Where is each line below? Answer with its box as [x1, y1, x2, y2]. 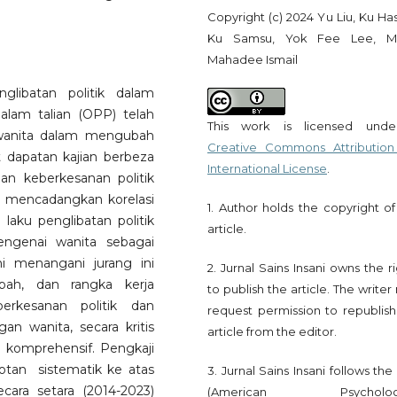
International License [207, 161, 327, 176]
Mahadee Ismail [207, 52, 298, 67]
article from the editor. [207, 324, 337, 339]
